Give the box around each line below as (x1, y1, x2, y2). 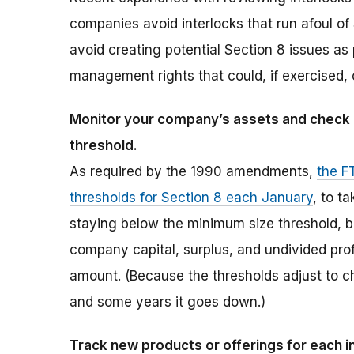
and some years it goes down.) (70, 294, 265, 311)
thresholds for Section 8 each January (70, 190, 313, 206)
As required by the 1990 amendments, (70, 164, 317, 180)
